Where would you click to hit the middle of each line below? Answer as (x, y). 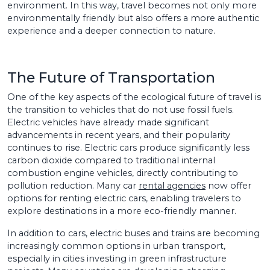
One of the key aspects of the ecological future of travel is (134, 97)
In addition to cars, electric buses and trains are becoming (133, 233)
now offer (228, 185)
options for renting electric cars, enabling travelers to (124, 198)
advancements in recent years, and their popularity (119, 135)
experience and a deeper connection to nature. (111, 30)
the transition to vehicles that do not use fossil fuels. (121, 109)
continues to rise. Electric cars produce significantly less (128, 147)
